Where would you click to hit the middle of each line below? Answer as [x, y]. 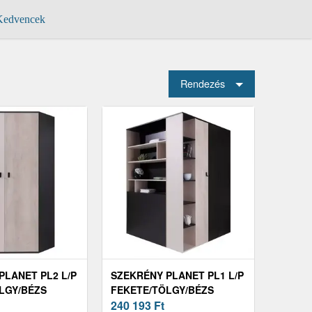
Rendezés [203, 84]
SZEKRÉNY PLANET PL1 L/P [177, 275]
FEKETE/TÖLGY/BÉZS [162, 290]
